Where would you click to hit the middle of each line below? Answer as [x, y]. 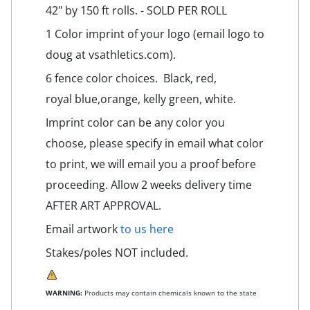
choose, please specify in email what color [155, 143]
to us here [147, 229]
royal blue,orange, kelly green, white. [141, 99]
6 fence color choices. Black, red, [131, 78]
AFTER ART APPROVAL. [103, 205]
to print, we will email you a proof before [151, 164]
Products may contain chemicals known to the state [170, 292]
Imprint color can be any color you [135, 122]
